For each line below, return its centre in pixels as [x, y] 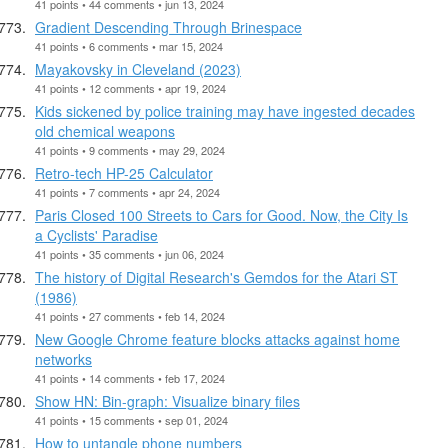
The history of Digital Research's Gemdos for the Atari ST [216, 276]
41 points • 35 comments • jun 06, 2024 [129, 253]
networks [63, 358]
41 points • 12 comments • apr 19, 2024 [130, 87]
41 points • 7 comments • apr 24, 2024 [127, 191]
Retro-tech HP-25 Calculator [124, 172]
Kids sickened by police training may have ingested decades [225, 110]
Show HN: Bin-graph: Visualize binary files [167, 400]
